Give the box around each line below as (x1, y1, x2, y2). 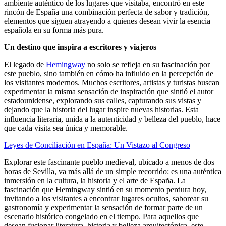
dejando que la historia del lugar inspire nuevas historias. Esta (4, 105, 199, 114)
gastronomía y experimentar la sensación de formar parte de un (4, 203, 203, 212)
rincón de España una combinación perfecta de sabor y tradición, (4, 7, 209, 16)
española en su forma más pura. (4, 25, 104, 34)
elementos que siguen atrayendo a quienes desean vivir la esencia (4, 16, 210, 25)
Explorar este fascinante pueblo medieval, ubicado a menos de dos (4, 157, 214, 166)
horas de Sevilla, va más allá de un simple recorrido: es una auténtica (4, 166, 221, 176)
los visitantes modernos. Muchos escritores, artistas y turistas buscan (4, 78, 219, 87)
